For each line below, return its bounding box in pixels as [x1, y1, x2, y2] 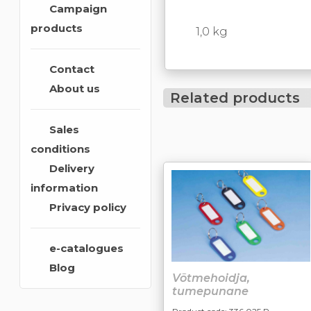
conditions [30, 142, 90, 155]
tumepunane [171, 285, 249, 299]
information [30, 181, 98, 194]
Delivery [43, 162, 94, 175]
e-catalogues [43, 242, 124, 255]
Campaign [43, 2, 107, 15]
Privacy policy [43, 201, 126, 214]
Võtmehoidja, [171, 271, 250, 285]
